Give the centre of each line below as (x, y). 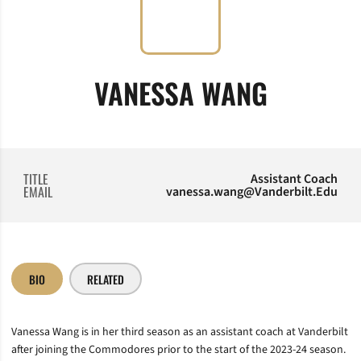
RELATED (106, 279)
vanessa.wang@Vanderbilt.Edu (252, 192)
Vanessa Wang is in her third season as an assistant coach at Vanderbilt (180, 332)
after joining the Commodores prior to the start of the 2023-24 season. (178, 350)
